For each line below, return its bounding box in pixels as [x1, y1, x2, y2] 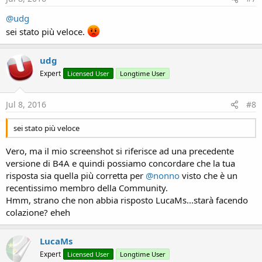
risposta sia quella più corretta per [6, 169, 146, 181]
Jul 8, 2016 [6, 99, 46, 111]
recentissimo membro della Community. [6, 181, 168, 194]
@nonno [146, 169, 180, 181]
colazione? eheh [6, 206, 70, 218]
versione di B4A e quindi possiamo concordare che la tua [6, 157, 235, 169]
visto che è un [180, 169, 237, 181]
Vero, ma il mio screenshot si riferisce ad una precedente [6, 144, 234, 157]
